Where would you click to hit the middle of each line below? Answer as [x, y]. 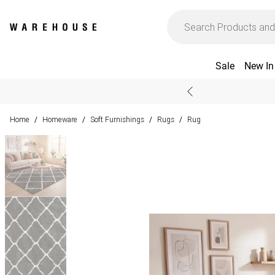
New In [259, 66]
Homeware [60, 119]
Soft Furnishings [117, 119]
